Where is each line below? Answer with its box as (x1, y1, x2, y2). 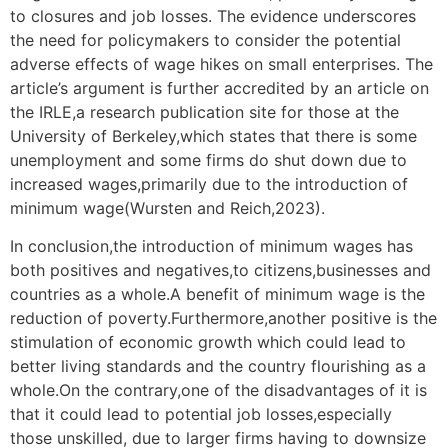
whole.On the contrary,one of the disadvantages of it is (10, 380, 427, 401)
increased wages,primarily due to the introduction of (10, 174, 408, 195)
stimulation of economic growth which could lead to (10, 332, 406, 353)
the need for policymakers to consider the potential (10, 30, 401, 51)
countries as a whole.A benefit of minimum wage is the (10, 284, 425, 305)
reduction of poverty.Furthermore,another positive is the (10, 308, 437, 329)
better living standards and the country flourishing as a (10, 356, 426, 377)
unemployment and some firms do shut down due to (10, 150, 407, 171)
